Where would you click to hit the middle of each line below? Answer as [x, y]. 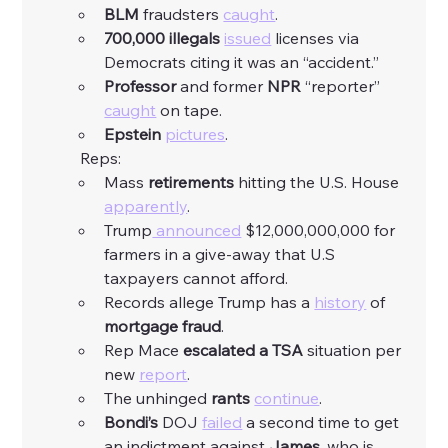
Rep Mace [144, 350]
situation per [354, 350]
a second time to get [323, 422]
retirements [191, 182]
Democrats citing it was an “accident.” [242, 62]
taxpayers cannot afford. [200, 278]
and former [222, 86]
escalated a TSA [243, 350]
